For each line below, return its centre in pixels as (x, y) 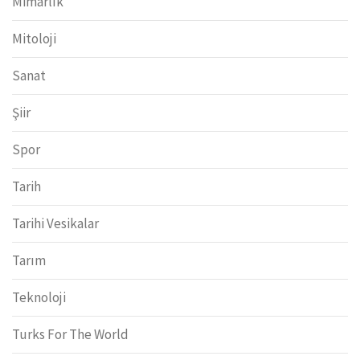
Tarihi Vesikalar (55, 224)
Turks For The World (70, 335)
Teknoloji (39, 298)
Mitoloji (34, 39)
